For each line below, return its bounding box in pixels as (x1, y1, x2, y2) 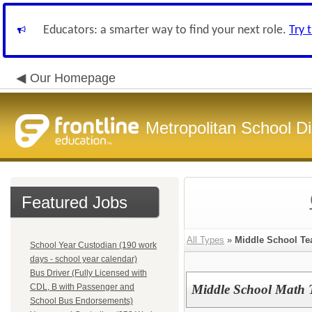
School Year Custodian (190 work (30, 240, 157, 250)
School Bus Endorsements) (30, 296, 133, 306)
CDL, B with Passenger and (30, 282, 134, 292)
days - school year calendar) (30, 254, 137, 264)
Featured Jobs (22, 193, 127, 212)
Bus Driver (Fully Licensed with (30, 268, 147, 278)
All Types (187, 235, 224, 245)
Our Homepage (30, 71, 116, 85)
